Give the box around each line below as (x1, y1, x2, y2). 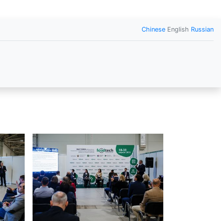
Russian (190, 26, 214, 33)
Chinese (141, 26, 165, 33)
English (165, 26, 191, 33)
